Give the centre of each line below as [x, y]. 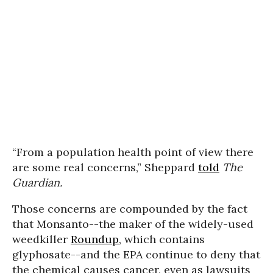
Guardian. [37, 182]
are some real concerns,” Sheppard [105, 167]
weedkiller [41, 239]
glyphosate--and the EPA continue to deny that [136, 254]
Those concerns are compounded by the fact [130, 208]
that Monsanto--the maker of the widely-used [133, 224]
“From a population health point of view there [133, 152]
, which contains [162, 239]
